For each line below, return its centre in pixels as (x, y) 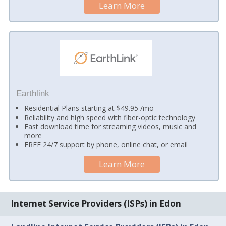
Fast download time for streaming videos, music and (110, 127)
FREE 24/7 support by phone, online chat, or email (106, 145)
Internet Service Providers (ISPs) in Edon (96, 204)
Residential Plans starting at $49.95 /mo (89, 108)
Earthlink (33, 93)
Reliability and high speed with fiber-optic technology (110, 118)
